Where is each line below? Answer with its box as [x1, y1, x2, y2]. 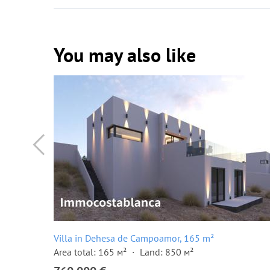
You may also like [54, 42, 196, 67]
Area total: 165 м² [54, 246, 127, 258]
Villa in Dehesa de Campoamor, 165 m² [54, 232, 214, 244]
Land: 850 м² [140, 246, 193, 258]
